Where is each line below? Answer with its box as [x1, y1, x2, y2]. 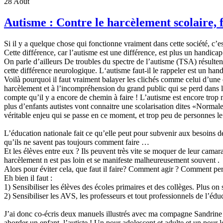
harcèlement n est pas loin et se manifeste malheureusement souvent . [4, 155, 220, 164]
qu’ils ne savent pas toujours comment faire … [4, 137, 149, 146]
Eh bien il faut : [4, 173, 52, 182]
